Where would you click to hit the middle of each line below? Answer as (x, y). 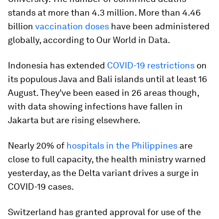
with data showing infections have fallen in (95, 106)
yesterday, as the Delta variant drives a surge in (103, 173)
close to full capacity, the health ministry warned (107, 159)
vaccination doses (72, 26)
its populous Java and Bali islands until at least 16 (108, 79)
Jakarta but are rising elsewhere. (74, 120)
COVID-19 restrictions (151, 65)
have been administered (159, 26)
